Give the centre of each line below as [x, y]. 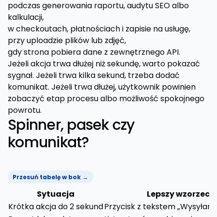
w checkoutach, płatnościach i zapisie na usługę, [99, 29]
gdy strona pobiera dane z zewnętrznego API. [94, 52]
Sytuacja [56, 194]
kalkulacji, [26, 17]
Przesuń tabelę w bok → [51, 177]
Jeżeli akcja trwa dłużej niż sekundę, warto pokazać [104, 64]
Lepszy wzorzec [178, 194]
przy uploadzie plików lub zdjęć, [67, 40]
